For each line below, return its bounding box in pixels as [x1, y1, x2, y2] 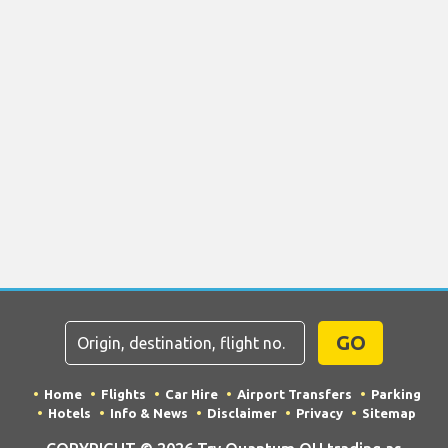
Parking [370, 386, 421, 401]
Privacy [296, 405, 343, 420]
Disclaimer [207, 405, 277, 420]
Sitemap [362, 405, 416, 420]
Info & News [110, 405, 188, 420]
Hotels [48, 405, 91, 420]
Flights [100, 386, 146, 401]
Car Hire [164, 386, 218, 401]
